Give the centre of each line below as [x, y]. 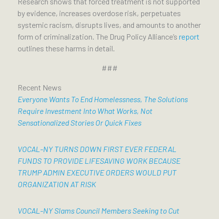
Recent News [40, 88]
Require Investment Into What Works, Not [85, 111]
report [189, 37]
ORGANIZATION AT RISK [57, 184]
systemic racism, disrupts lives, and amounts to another [109, 25]
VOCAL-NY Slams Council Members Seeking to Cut [99, 211]
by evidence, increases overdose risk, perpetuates [99, 13]
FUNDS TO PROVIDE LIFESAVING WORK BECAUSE [99, 161]
